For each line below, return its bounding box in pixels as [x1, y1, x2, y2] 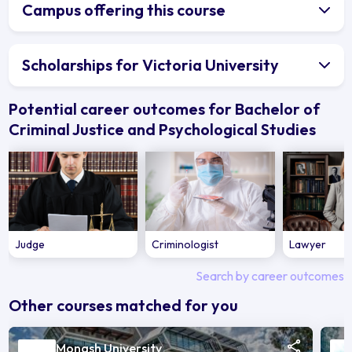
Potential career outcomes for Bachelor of [8, 98, 320, 119]
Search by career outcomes [195, 268, 344, 284]
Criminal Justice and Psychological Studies [8, 119, 316, 139]
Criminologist [152, 237, 219, 252]
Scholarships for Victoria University [22, 54, 279, 75]
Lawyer [289, 237, 327, 252]
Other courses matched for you [8, 295, 238, 316]
